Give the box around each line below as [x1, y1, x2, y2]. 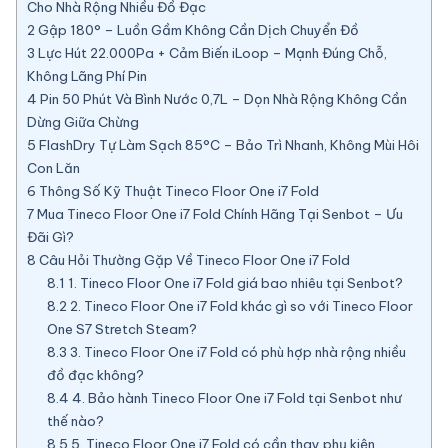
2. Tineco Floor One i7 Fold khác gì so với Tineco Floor [66, 297, 413, 315]
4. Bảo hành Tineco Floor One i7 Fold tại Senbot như [68, 389, 402, 407]
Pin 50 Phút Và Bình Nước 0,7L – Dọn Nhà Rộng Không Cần [37, 90, 407, 108]
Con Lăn [27, 159, 80, 177]
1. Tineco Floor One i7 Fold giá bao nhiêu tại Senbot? [64, 274, 403, 292]
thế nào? [46, 412, 104, 430]
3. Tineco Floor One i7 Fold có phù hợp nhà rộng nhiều [66, 343, 406, 361]
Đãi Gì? [27, 228, 74, 246]
